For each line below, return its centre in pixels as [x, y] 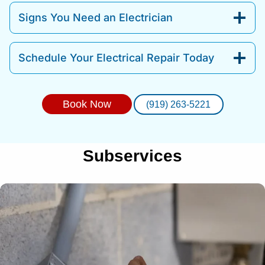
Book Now [87, 104]
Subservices [132, 156]
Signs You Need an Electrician [96, 17]
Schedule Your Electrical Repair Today [116, 57]
